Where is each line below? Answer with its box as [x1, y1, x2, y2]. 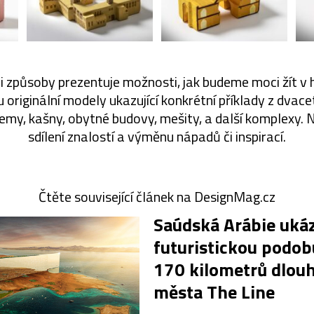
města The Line [153, 278, 275, 306]
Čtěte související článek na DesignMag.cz [39, 185, 275, 207]
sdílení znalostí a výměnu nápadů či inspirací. [28, 125, 286, 147]
